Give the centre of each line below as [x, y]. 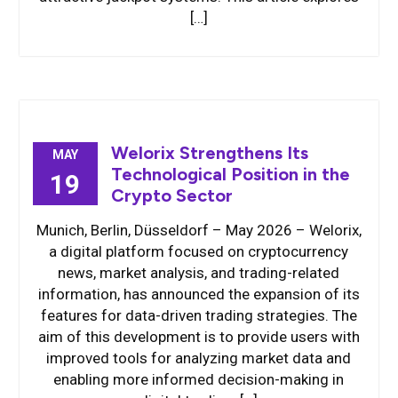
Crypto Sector [171, 195]
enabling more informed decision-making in [199, 379]
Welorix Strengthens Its [209, 153]
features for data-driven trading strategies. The [199, 315]
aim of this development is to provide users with [199, 337]
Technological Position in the [230, 174]
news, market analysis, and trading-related [199, 273]
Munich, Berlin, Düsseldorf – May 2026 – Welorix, [199, 230]
